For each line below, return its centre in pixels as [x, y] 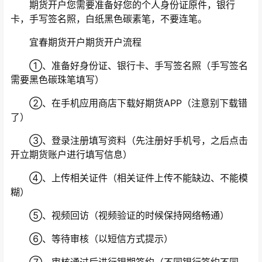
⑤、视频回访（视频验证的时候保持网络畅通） [120, 216]
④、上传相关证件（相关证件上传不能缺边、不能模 [129, 178]
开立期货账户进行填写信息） [71, 155]
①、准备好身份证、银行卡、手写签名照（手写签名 [129, 66]
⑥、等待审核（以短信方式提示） [92, 239]
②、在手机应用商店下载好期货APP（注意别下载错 [129, 103]
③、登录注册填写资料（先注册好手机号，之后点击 [129, 141]
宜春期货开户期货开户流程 [76, 42]
